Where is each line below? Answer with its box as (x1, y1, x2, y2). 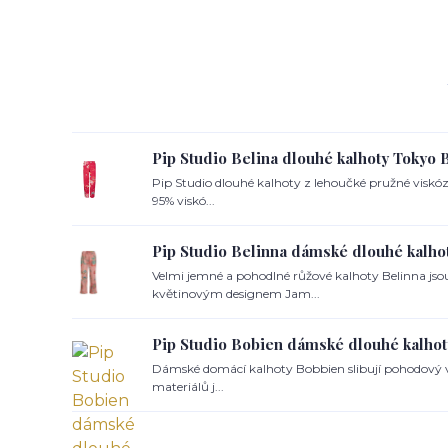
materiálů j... (152, 379, 224, 394)
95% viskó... (152, 193, 215, 208)
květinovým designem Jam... (152, 286, 320, 301)
